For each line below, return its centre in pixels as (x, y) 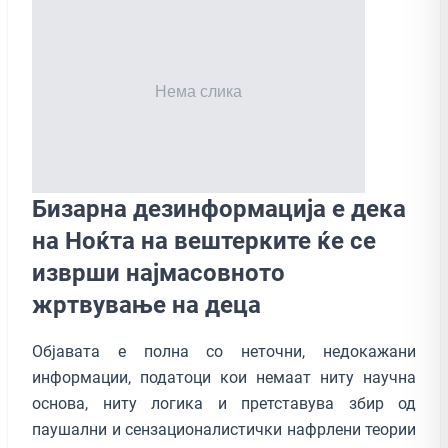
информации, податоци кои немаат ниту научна (224, 377)
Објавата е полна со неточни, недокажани (224, 351)
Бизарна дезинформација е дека (219, 208)
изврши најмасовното (158, 272)
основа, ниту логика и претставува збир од (224, 403)
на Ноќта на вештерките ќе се (204, 240)
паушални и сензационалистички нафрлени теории (224, 429)
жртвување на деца (146, 304)
